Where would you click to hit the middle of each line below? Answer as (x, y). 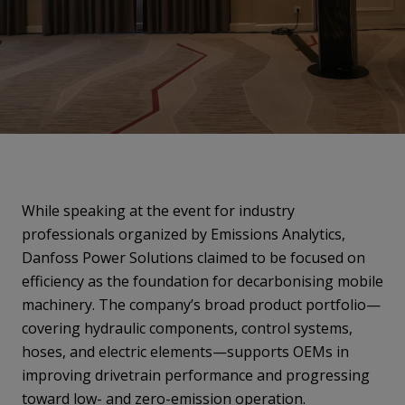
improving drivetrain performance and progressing (196, 375)
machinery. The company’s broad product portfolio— (201, 305)
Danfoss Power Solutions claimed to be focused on (193, 258)
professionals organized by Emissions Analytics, (184, 234)
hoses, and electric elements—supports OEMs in (185, 352)
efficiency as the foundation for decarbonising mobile (202, 281)
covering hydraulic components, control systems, (187, 328)
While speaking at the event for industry (158, 211)
